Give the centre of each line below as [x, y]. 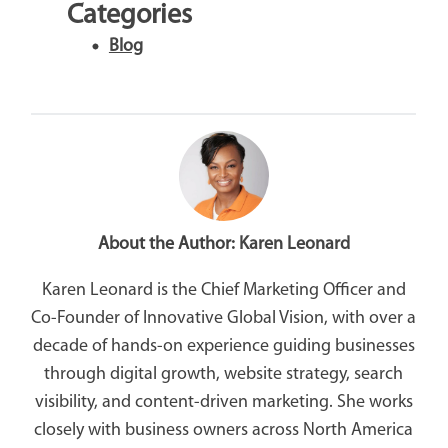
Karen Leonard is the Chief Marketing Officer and [223, 291]
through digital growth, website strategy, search [223, 375]
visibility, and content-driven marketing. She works [223, 403]
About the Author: [168, 245]
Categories [129, 16]
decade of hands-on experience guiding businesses [223, 347]
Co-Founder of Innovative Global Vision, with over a [223, 319]
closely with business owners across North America [223, 431]
